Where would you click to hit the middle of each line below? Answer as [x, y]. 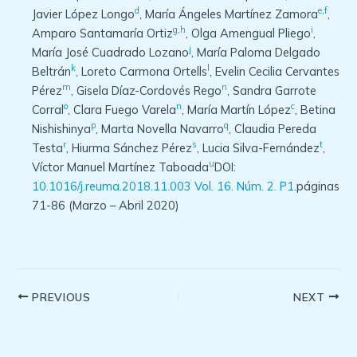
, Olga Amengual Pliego [248, 33]
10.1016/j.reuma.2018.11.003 [112, 186]
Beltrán [51, 71]
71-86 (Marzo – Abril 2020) [106, 205]
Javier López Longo [83, 14]
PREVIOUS [59, 296]
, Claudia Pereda [273, 128]
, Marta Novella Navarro [160, 128]
